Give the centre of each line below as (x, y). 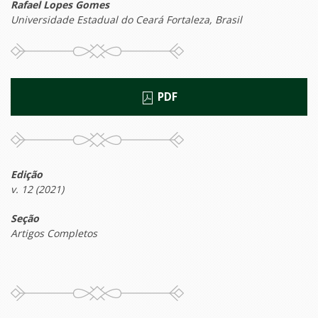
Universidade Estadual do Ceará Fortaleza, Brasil (126, 20)
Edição (27, 175)
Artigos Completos (54, 234)
